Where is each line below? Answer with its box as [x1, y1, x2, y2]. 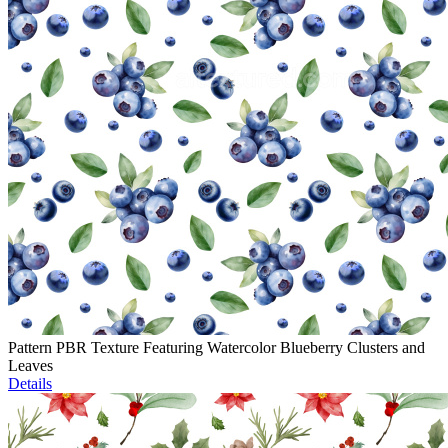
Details [8, 375, 52, 393]
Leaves [8, 357, 53, 375]
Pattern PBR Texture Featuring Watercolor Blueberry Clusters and [8, 339, 425, 357]
